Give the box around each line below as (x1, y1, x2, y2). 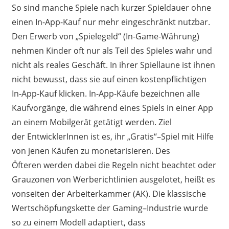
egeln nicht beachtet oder (117, 159, 216, 171)
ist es (88, 131, 110, 143)
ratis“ (136, 131, 157, 143)
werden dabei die (41, 159, 112, 171)
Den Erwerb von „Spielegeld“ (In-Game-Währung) (11, 31, 199, 42)
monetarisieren (91, 145, 151, 157)
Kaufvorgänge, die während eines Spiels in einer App (11, 102, 213, 114)
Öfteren (11, 159, 41, 171)
